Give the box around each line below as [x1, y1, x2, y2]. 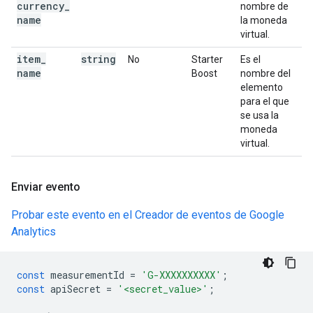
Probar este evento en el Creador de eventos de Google [11, 208, 284, 221]
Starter [191, 54, 223, 65]
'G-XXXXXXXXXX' [141, 268, 221, 282]
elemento [240, 82, 283, 93]
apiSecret [50, 282, 101, 296]
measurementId [50, 268, 124, 282]
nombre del [240, 68, 291, 79]
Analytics [11, 225, 56, 238]
